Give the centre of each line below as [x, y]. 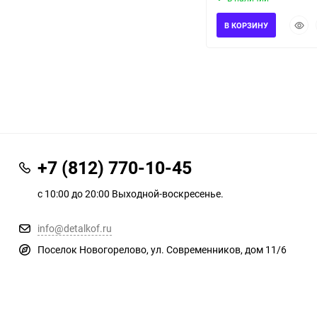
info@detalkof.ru [75, 229]
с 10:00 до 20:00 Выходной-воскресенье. [131, 194]
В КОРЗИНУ [246, 25]
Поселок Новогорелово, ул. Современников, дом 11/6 [162, 250]
